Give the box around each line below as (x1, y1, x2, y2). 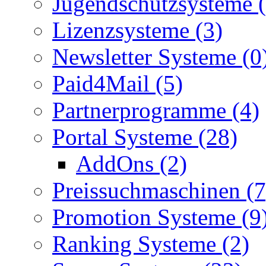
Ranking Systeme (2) (52, 230, 249, 256)
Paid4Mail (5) (52, 70, 183, 96)
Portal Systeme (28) (52, 123, 237, 150)
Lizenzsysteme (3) (52, 17, 223, 43)
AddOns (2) (76, 150, 187, 176)
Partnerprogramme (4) (52, 97, 259, 123)
